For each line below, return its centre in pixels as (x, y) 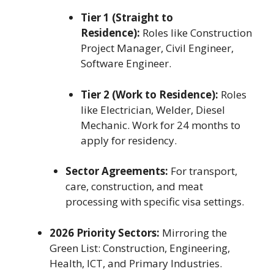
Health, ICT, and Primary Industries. (136, 263)
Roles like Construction (196, 33)
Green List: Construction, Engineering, (140, 248)
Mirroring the (193, 232)
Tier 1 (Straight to (127, 18)
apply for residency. (129, 140)
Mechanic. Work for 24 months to (161, 125)
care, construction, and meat (134, 187)
